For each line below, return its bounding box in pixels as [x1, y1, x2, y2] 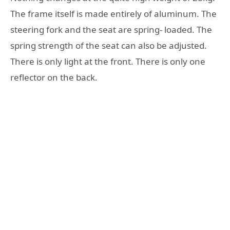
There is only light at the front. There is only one [10, 55, 205, 67]
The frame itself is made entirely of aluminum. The [10, 7, 217, 20]
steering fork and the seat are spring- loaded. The [10, 23, 212, 35]
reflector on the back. [10, 71, 98, 83]
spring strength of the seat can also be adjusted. [10, 39, 207, 51]
